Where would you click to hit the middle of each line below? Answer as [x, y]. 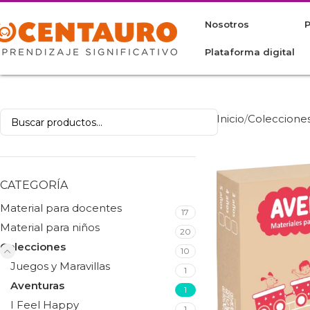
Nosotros [227, 24]
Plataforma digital [250, 52]
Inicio [230, 118]
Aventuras [37, 285]
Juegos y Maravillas [60, 266]
